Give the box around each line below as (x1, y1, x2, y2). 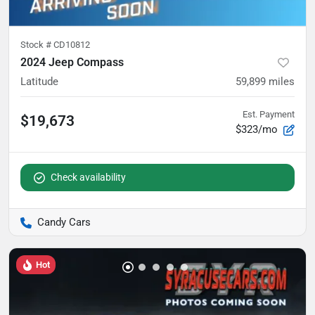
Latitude (20, 75, 58, 88)
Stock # (20, 39, 53, 50)
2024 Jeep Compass (20, 55, 124, 69)
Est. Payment (243, 108, 295, 120)
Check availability (51, 171, 126, 183)
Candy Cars (37, 215, 91, 229)
